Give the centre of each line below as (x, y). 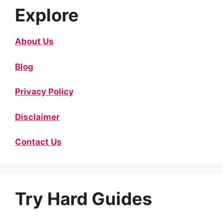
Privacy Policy (44, 92)
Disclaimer (37, 117)
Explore (47, 15)
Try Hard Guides (84, 199)
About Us (34, 42)
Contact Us (38, 142)
